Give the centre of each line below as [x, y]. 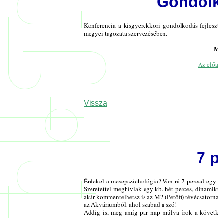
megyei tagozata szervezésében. [126, 33]
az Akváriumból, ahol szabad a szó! [130, 205]
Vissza [95, 103]
